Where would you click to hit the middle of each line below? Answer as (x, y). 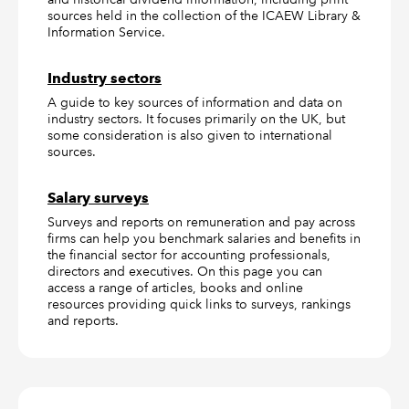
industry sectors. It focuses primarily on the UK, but (196, 119)
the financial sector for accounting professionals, (189, 255)
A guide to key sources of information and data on (195, 102)
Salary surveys (98, 198)
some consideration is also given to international (190, 135)
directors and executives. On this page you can (185, 271)
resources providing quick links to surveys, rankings (199, 304)
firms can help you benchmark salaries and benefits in (204, 238)
